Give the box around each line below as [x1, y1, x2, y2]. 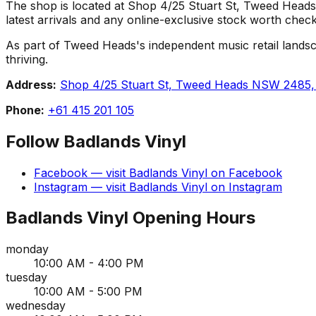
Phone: [6, 102, 44, 117]
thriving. [6, 51, 48, 66]
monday [6, 242, 49, 257]
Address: [6, 77, 56, 92]
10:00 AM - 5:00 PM [34, 284, 142, 299]
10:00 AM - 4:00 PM [34, 256, 144, 271]
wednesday [6, 298, 66, 313]
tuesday [6, 270, 47, 285]
